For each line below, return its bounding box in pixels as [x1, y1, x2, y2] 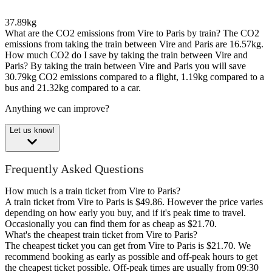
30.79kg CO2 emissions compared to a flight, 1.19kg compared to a [5, 72, 264, 83]
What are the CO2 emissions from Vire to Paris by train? [5, 28, 220, 39]
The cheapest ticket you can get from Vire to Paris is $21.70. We [5, 240, 251, 251]
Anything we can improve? [5, 103, 109, 114]
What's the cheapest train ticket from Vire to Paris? [5, 229, 197, 240]
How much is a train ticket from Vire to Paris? [5, 186, 180, 197]
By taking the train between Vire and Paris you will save [30, 61, 246, 72]
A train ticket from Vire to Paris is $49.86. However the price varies [5, 197, 263, 208]
